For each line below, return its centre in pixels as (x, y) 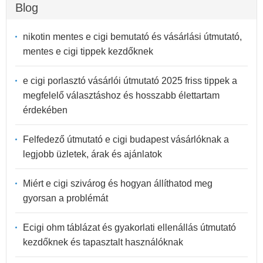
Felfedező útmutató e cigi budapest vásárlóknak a (126, 140)
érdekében (45, 110)
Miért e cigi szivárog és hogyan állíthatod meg (118, 184)
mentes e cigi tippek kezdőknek (88, 52)
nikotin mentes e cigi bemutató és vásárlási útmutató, (132, 37)
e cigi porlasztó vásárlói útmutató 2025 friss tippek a (130, 81)
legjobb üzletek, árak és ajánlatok (92, 154)
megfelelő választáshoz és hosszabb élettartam (121, 96)
